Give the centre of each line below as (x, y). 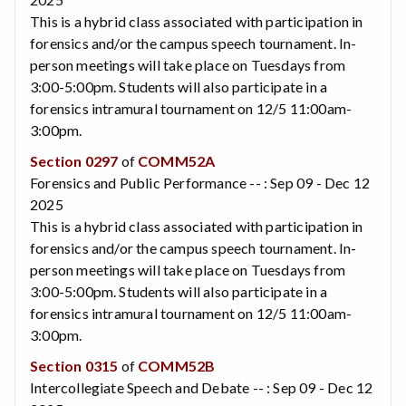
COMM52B (177, 365)
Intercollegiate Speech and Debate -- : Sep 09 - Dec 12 (202, 387)
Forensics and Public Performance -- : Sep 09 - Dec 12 (200, 182)
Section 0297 (74, 160)
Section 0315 (74, 365)
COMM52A (177, 160)
